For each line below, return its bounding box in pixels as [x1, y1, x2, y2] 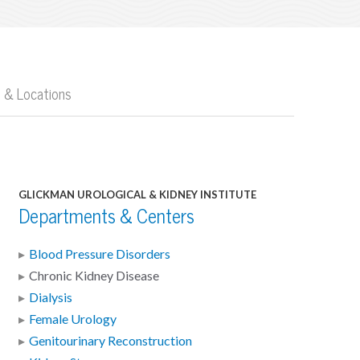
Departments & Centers [18, 203, 194, 229]
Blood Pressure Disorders [28, 245, 170, 262]
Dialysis [28, 288, 72, 305]
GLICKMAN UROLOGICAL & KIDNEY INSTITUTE [18, 187, 256, 202]
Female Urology [28, 310, 117, 327]
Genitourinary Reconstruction [28, 332, 192, 349]
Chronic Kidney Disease [28, 267, 159, 284]
